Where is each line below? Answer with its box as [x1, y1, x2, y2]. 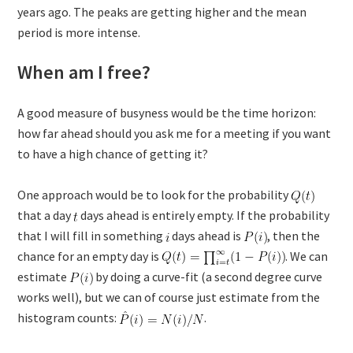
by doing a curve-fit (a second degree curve [93, 269, 323, 285]
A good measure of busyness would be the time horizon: [17, 105, 317, 121]
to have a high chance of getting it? [17, 146, 209, 162]
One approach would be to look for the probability [17, 187, 292, 203]
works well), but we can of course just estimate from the [17, 289, 321, 306]
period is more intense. [17, 24, 141, 41]
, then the [267, 228, 321, 244]
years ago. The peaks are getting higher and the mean [17, 4, 307, 20]
